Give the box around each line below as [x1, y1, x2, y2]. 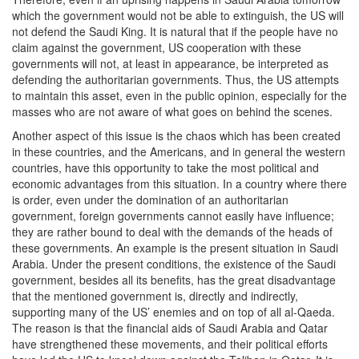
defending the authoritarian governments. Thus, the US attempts [12, 71, 339, 88]
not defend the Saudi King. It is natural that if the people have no [12, 23, 338, 40]
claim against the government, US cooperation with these [12, 39, 301, 56]
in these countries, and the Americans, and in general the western [12, 143, 345, 160]
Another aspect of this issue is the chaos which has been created [12, 127, 341, 144]
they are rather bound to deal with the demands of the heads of [12, 224, 333, 240]
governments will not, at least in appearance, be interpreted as [12, 55, 329, 72]
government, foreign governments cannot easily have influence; [12, 208, 334, 224]
